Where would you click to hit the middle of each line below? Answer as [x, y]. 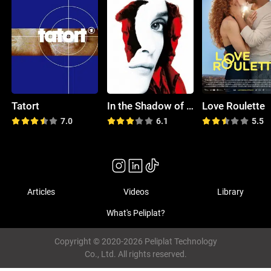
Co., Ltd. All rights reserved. [135, 254]
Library [230, 191]
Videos [136, 191]
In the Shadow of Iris [190, 106]
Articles [41, 191]
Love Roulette [234, 106]
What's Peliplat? [135, 213]
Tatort [26, 106]
